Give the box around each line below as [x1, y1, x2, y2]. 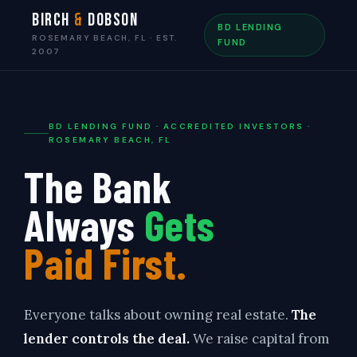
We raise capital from [190, 330, 329, 347]
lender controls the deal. [24, 330, 190, 347]
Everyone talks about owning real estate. [24, 306, 292, 324]
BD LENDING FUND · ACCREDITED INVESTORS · [48, 121, 312, 131]
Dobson [83, 10, 139, 31]
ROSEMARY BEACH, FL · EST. [32, 33, 178, 43]
